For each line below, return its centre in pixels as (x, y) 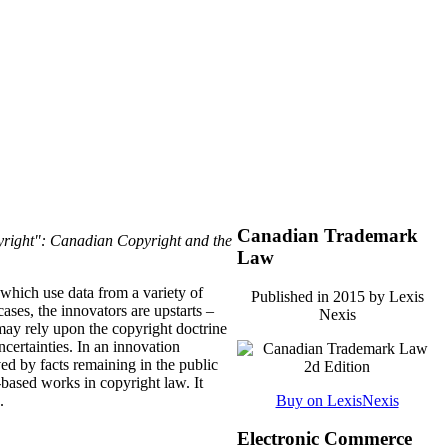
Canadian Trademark (327, 235)
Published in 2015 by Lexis (337, 296)
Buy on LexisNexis (337, 400)
